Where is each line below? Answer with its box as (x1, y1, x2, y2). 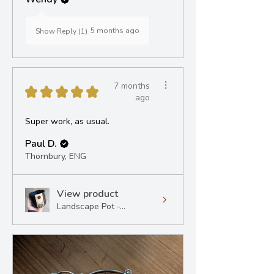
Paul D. (25, 137, 57, 151)
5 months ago (91, 26, 139, 36)
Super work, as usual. (25, 116, 109, 128)
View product (57, 187, 118, 201)
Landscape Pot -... (57, 201, 125, 213)
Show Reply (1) (35, 26, 87, 37)
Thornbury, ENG (25, 150, 86, 163)
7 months (114, 80, 150, 92)
